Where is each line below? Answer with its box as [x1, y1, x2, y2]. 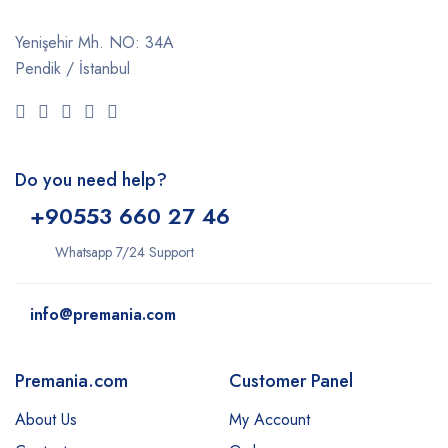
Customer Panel [229, 368, 353, 395]
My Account [229, 408, 310, 432]
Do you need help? [15, 167, 167, 194]
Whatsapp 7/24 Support [55, 242, 194, 263]
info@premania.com [30, 303, 176, 327]
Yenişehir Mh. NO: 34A [15, 31, 174, 55]
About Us [15, 408, 77, 432]
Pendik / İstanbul [15, 57, 130, 81]
